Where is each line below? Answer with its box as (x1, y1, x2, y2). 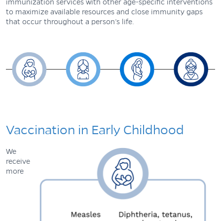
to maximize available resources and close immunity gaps (6, 7, 203, 16)
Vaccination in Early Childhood (6, 123, 184, 137)
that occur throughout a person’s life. (6, 17, 136, 26)
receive (6, 157, 30, 165)
